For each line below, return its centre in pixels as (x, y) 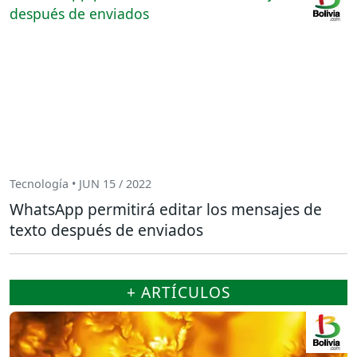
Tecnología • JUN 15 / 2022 (80, 184)
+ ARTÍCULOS (178, 292)
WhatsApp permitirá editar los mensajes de (166, 209)
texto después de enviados (106, 229)
